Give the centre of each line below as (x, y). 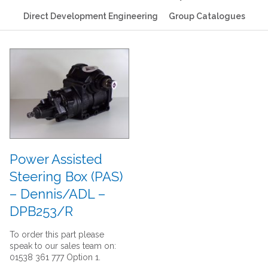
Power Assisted (56, 159)
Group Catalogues (207, 16)
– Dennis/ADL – (57, 194)
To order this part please (57, 235)
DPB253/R (41, 211)
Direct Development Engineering (90, 16)
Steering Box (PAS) (66, 177)
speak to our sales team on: (63, 246)
